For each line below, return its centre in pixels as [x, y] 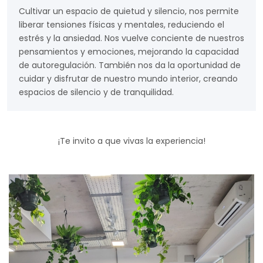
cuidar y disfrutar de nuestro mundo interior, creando [128, 79]
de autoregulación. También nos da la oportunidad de [130, 65]
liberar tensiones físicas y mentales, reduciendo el [122, 25]
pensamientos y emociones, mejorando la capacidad [129, 52]
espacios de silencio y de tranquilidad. [96, 92]
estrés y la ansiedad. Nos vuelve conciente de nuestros [131, 38]
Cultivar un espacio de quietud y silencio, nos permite [129, 11]
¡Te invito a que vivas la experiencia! [131, 141]
